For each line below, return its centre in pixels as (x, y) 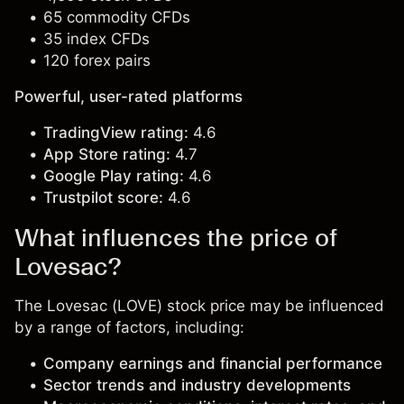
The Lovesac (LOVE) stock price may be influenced (199, 306)
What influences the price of (175, 237)
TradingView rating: (116, 133)
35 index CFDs (96, 39)
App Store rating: (107, 154)
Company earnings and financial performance (213, 363)
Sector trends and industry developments (197, 385)
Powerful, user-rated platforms (129, 96)
